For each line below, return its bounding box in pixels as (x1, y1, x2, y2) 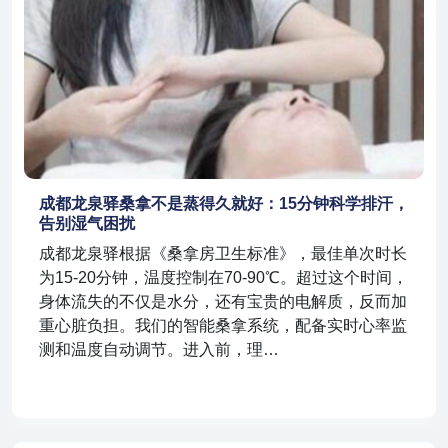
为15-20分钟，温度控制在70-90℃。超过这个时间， (39, 269, 408, 287)
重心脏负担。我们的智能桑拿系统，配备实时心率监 (39, 317, 407, 335)
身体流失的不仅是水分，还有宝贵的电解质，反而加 (39, 293, 407, 311)
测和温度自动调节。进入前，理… (39, 341, 279, 359)
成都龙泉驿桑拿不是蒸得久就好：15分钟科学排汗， (39, 195, 409, 213)
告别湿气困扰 (39, 215, 135, 233)
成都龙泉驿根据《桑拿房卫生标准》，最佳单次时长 (39, 245, 407, 263)
